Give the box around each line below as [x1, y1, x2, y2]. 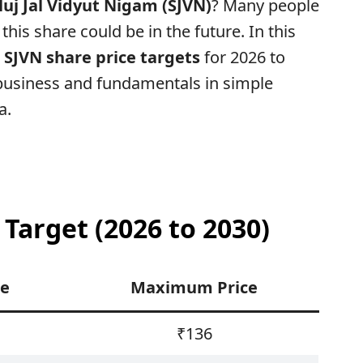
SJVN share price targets [4, 46, 200, 69]
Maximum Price [130, 276, 258, 299]
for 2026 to [200, 46, 285, 69]
